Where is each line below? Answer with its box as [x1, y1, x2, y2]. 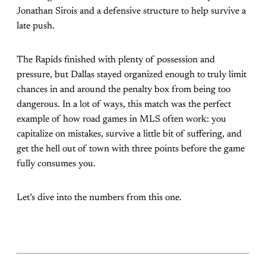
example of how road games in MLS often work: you [17, 114, 226, 124]
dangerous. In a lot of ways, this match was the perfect [17, 99, 231, 109]
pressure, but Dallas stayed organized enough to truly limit [17, 69, 246, 80]
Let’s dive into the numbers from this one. [17, 192, 182, 202]
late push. [17, 21, 55, 31]
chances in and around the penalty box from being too [17, 84, 230, 94]
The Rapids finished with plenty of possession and [17, 55, 215, 65]
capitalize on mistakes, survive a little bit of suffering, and [17, 129, 242, 139]
